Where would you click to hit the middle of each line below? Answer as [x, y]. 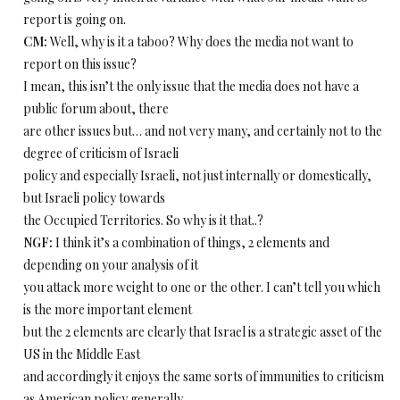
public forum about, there [96, 108]
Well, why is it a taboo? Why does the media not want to [200, 42]
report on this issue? [80, 64]
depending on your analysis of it [111, 265]
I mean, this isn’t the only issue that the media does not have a [191, 86]
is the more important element [108, 309]
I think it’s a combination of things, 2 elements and [191, 242]
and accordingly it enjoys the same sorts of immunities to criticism [204, 376]
